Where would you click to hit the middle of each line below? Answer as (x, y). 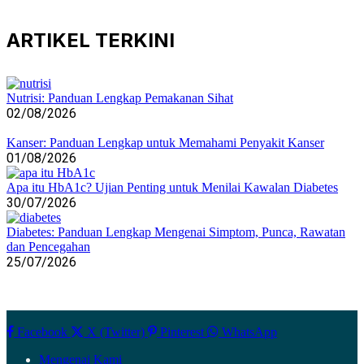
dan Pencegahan (48, 247)
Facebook (42, 332)
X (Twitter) (116, 332)
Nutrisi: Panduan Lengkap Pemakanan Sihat (120, 98)
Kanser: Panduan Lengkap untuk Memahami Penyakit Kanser (165, 143)
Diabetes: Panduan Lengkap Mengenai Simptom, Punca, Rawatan (176, 232)
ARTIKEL (51, 41)
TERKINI (135, 41)
